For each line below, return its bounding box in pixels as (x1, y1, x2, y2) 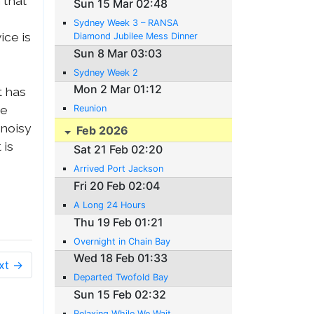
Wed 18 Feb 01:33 (74, 251, 168, 266)
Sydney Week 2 (74, 67, 139, 78)
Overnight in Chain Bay (74, 235, 171, 247)
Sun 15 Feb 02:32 (74, 287, 167, 301)
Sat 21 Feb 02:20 (74, 142, 163, 157)
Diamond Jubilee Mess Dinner (74, 31, 198, 42)
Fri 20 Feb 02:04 (74, 179, 161, 193)
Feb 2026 (74, 123, 129, 138)
